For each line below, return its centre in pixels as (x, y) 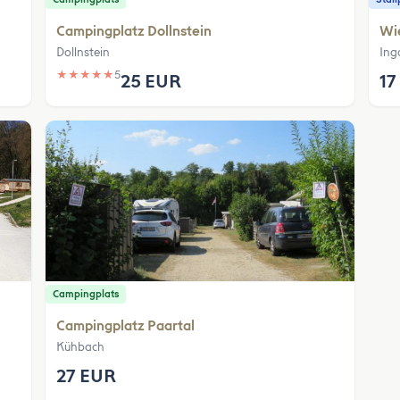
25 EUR (151, 81)
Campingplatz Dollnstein (134, 31)
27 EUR (87, 375)
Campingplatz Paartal (126, 325)
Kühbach (81, 346)
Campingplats (86, 294)
